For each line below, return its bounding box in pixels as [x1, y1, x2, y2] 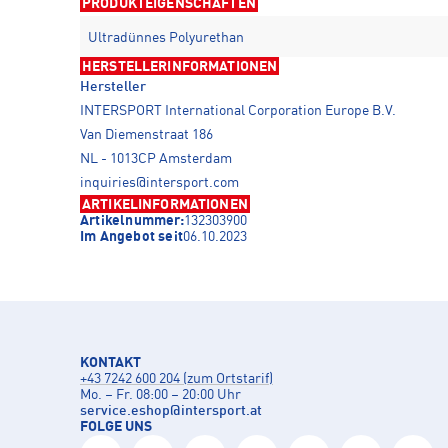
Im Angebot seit [80, 230, 183, 244]
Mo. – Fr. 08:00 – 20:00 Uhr [80, 388, 241, 402]
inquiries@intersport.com [80, 176, 239, 190]
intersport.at [181, 404, 262, 418]
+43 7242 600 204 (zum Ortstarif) [80, 372, 273, 386]
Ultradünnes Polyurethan [88, 31, 244, 45]
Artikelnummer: [80, 214, 184, 228]
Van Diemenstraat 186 [80, 128, 213, 142]
